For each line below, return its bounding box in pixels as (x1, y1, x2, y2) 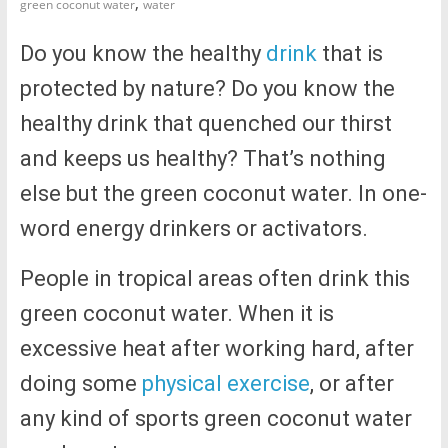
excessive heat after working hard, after (19, 336, 414, 362)
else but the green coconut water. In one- (19, 181, 427, 207)
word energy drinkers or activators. (19, 216, 368, 242)
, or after (309, 371, 394, 397)
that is (321, 41, 383, 67)
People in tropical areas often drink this (19, 266, 410, 292)
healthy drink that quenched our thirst (19, 111, 392, 137)
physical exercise (141, 371, 310, 397)
